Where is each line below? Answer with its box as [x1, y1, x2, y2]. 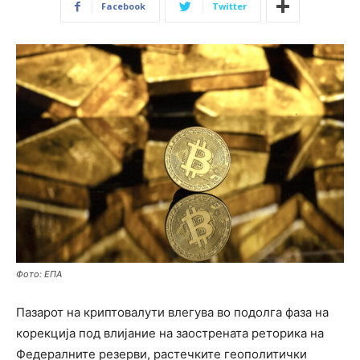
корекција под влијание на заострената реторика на [16, 325, 324, 341]
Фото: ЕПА [16, 268, 62, 280]
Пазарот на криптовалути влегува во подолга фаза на [16, 304, 329, 320]
